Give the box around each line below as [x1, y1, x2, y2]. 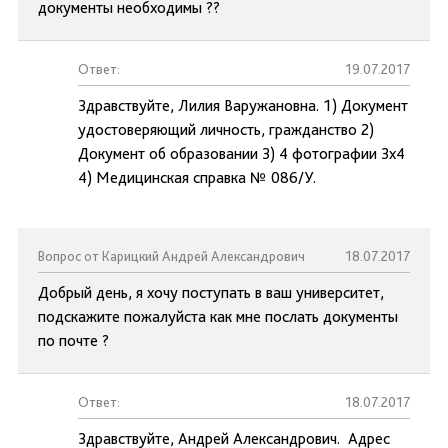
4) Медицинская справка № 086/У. [78, 168, 316, 187]
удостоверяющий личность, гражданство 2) [78, 120, 374, 139]
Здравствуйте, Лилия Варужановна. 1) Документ [78, 96, 408, 115]
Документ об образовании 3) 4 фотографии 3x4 [78, 144, 405, 163]
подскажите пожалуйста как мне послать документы [38, 307, 398, 326]
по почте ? [38, 331, 109, 350]
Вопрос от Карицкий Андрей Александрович [38, 248, 305, 264]
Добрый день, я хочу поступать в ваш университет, [38, 283, 384, 302]
